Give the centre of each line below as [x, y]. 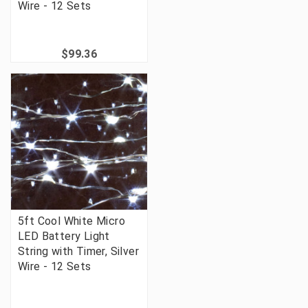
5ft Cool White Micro [71, 221]
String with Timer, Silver [78, 252]
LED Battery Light [64, 236]
